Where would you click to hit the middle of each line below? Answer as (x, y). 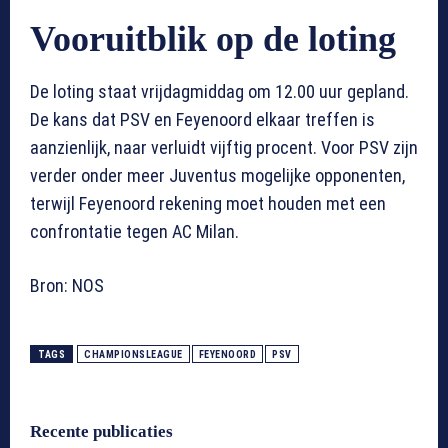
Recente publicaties (101, 431)
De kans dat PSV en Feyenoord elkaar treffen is (202, 119)
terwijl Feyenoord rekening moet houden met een (208, 203)
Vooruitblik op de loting (213, 38)
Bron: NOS (67, 285)
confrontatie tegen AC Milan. (134, 231)
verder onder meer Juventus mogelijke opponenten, (217, 175)
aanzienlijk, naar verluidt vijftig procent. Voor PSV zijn (224, 147)
